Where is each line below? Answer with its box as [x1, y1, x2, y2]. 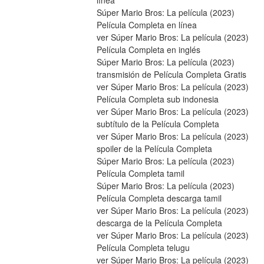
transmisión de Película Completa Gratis [96, 68, 246, 81]
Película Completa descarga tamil [96, 192, 222, 204]
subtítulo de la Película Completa [96, 118, 219, 130]
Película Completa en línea [96, 19, 197, 31]
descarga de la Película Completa [96, 217, 222, 229]
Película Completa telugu [96, 242, 190, 254]
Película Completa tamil [96, 167, 184, 180]
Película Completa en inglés [96, 44, 200, 56]
